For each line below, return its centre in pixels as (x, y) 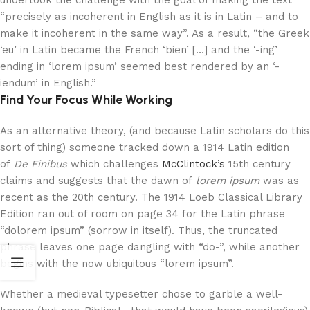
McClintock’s (193, 164)
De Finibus (40, 164)
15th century (258, 164)
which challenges (115, 164)
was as (279, 181)
